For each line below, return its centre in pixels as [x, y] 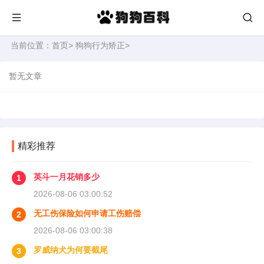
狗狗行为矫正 [100, 45]
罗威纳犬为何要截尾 [71, 250]
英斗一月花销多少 [67, 177]
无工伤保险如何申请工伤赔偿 [87, 213]
